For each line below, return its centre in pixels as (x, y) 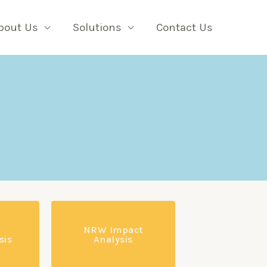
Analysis (113, 239)
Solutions (97, 27)
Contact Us (184, 27)
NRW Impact (113, 230)
